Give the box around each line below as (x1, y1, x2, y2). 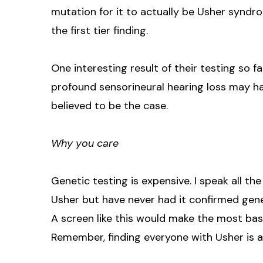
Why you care (51, 136, 119, 150)
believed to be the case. (51, 98, 168, 113)
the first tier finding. (51, 23, 151, 38)
